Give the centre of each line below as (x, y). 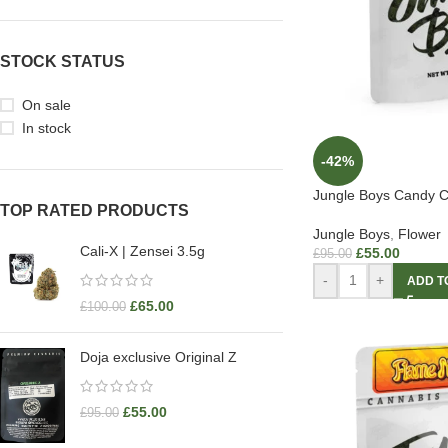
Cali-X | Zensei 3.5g (142, 251)
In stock (46, 128)
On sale (46, 105)
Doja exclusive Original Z (158, 357)
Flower (419, 233)
